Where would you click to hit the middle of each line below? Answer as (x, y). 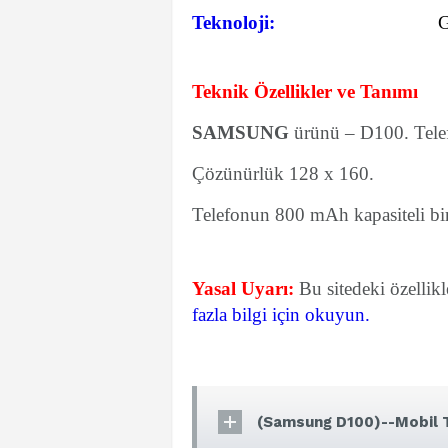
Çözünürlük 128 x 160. (283, 173)
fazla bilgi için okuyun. (281, 314)
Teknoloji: (233, 22)
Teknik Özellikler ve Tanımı (305, 91)
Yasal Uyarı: (243, 288)
